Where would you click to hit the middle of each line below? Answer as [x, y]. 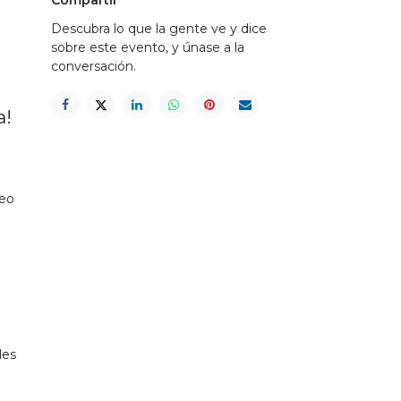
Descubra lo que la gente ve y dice [159, 28]
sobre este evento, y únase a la [148, 47]
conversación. [94, 66]
